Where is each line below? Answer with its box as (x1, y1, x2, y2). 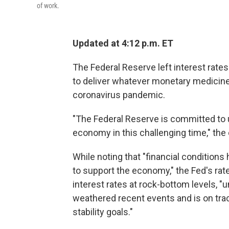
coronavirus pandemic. (73, 89, 165, 100)
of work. (37, 2, 59, 10)
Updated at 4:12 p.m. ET (73, 38, 173, 49)
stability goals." (73, 207, 133, 217)
